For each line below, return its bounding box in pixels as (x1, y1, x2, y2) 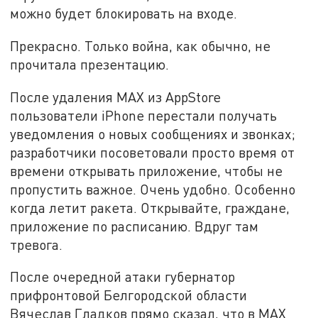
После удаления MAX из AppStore (10, 88, 221, 105)
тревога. (10, 236, 63, 253)
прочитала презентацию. (10, 55, 170, 72)
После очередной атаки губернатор (10, 268, 236, 285)
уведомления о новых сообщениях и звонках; (10, 125, 296, 142)
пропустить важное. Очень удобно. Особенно (10, 180, 296, 197)
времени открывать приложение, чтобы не (10, 162, 283, 179)
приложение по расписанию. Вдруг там (10, 217, 259, 234)
